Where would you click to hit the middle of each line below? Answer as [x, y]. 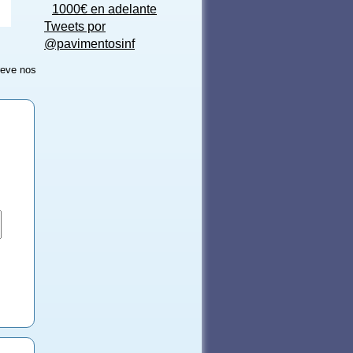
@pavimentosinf [89, 44]
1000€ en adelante [104, 9]
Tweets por [75, 27]
